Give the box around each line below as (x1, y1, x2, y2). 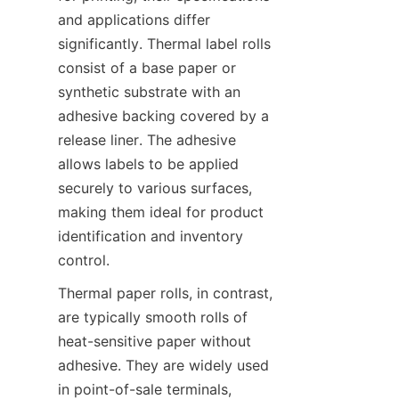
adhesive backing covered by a (58, 107, 269, 125)
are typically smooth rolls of (58, 308, 248, 326)
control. (58, 251, 110, 269)
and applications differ (58, 11, 210, 28)
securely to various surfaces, (58, 179, 252, 197)
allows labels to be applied (58, 155, 239, 173)
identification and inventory (58, 227, 243, 245)
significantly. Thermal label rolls (58, 35, 271, 53)
